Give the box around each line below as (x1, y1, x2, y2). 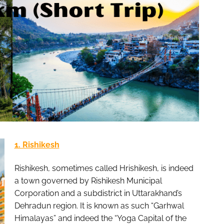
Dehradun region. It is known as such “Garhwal (14, 201, 184, 211)
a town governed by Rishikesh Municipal (14, 176, 162, 186)
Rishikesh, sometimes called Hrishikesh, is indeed (14, 163, 193, 173)
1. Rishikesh (14, 140, 59, 149)
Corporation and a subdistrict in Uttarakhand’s (14, 188, 182, 198)
